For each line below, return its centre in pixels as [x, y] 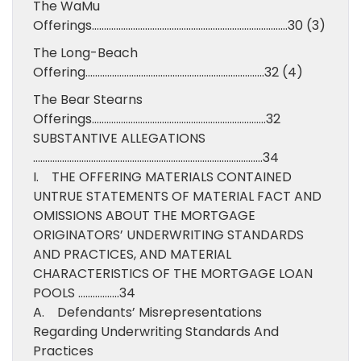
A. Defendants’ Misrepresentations [147, 312]
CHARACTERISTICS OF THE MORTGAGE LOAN [173, 274]
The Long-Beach [85, 53]
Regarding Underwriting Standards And [156, 332]
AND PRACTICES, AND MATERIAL [132, 254]
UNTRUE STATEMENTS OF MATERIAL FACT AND [177, 196]
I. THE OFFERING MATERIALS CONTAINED [162, 177]
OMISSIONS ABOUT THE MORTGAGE [144, 216]
